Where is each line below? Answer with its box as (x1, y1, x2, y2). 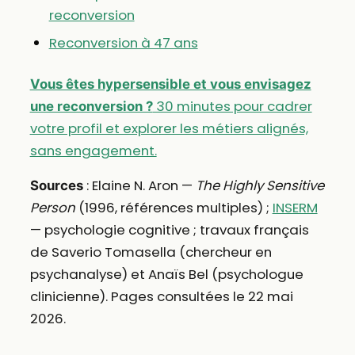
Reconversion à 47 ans (48, 33, 198, 53)
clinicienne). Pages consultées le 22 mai (29, 287, 293, 307)
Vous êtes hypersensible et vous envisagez (29, 76, 311, 93)
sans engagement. (29, 141, 157, 161)
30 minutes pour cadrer (152, 97, 312, 116)
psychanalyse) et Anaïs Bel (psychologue (29, 265, 303, 284)
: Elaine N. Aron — (82, 176, 196, 196)
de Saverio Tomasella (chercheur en (29, 242, 272, 262)
